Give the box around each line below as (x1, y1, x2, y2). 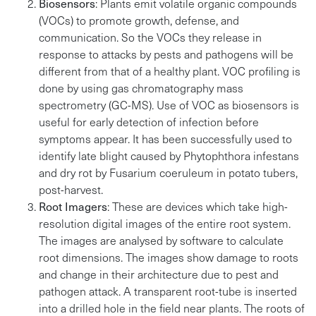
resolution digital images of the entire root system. (39, 215, 291, 231)
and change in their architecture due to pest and (39, 266, 279, 281)
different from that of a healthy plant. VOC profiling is (39, 63, 300, 78)
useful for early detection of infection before (39, 114, 259, 129)
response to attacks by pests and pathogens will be (39, 46, 293, 61)
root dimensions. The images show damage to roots (39, 249, 298, 265)
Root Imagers (39, 198, 107, 214)
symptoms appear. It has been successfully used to (39, 130, 292, 146)
